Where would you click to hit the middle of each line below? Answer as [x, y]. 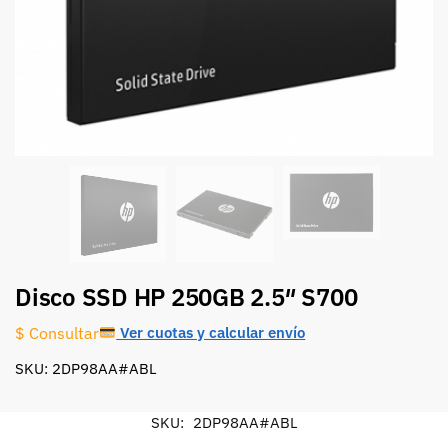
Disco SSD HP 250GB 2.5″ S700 [186, 297]
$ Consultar [57, 332]
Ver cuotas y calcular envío [211, 332]
